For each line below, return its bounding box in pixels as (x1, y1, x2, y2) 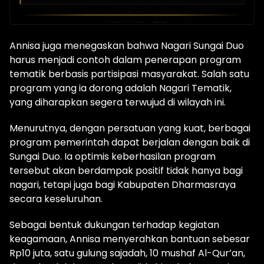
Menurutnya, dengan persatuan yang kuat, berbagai (9, 121, 250, 135)
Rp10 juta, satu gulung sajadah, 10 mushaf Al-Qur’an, (9, 246, 245, 260)
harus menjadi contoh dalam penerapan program (9, 52, 241, 67)
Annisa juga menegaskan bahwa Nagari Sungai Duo (9, 38, 244, 52)
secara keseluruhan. (9, 192, 103, 206)
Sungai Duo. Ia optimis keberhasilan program (9, 149, 216, 163)
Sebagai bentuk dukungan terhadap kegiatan (9, 217, 219, 232)
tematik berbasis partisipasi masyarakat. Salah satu (9, 67, 249, 81)
